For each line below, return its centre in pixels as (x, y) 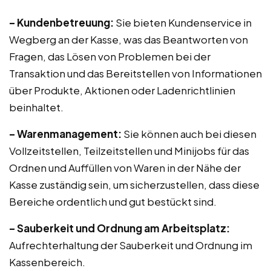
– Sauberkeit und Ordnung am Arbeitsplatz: (119, 228)
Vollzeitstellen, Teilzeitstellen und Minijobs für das (129, 151)
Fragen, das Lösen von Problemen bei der (110, 56)
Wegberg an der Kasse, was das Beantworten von (129, 39)
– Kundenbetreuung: (61, 22)
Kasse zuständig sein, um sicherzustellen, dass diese (134, 184)
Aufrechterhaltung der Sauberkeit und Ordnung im (131, 245)
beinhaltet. (36, 107)
